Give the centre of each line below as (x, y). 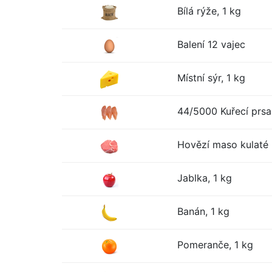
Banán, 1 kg (203, 211)
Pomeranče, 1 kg (215, 245)
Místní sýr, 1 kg (211, 78)
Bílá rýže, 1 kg (209, 11)
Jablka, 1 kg (205, 178)
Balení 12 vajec (211, 44)
